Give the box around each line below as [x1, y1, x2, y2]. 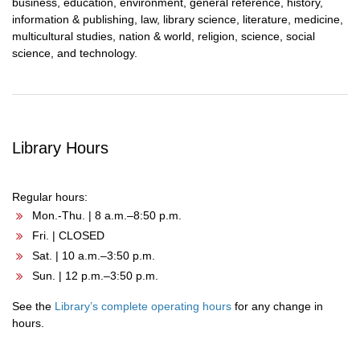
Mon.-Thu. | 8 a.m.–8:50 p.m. [32, 209, 182, 222]
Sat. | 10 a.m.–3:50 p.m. [32, 249, 155, 262]
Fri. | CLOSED [32, 229, 104, 242]
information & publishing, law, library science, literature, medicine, [12, 13, 343, 26]
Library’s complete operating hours [55, 300, 231, 313]
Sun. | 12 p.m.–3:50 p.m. [32, 269, 158, 282]
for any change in [231, 300, 323, 313]
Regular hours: [12, 190, 88, 203]
